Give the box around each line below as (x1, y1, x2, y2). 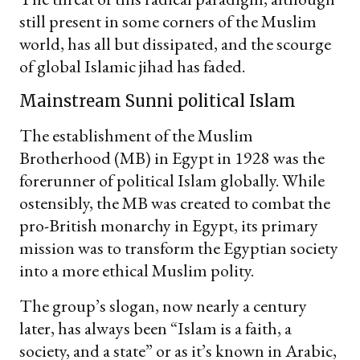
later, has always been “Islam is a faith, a (19, 316, 292, 340)
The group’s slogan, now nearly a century (19, 293, 307, 317)
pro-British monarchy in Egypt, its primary (19, 213, 318, 237)
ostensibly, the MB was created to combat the (19, 190, 330, 215)
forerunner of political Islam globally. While (19, 168, 325, 192)
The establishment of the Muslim (19, 123, 253, 147)
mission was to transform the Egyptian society (19, 235, 338, 260)
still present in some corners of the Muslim (19, 9, 317, 33)
